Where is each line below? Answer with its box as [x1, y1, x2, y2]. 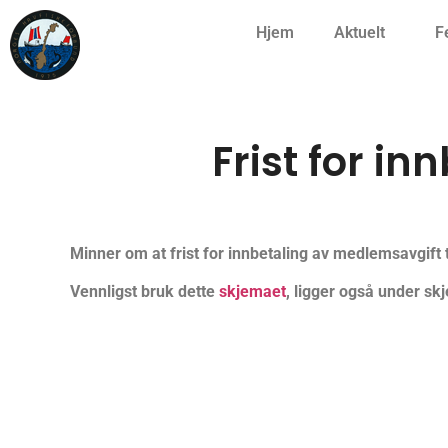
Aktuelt [333, 23, 385, 42]
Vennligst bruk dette [70, 282, 219, 302]
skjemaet [219, 282, 286, 302]
